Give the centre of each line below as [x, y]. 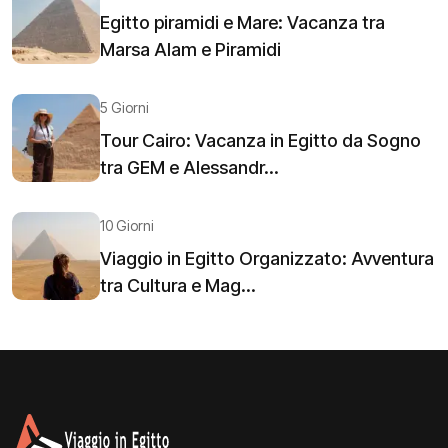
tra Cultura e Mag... [178, 285]
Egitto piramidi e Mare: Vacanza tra [242, 22]
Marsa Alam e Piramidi [190, 49]
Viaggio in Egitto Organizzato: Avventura [267, 258]
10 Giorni [127, 225]
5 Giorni [124, 107]
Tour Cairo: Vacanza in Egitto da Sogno [260, 140]
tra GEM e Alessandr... [189, 167]
